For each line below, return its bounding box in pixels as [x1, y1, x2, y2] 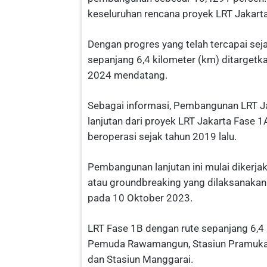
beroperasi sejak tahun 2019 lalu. [88, 131, 237, 143]
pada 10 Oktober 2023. [88, 192, 193, 204]
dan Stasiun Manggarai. [88, 253, 193, 266]
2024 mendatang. [88, 69, 167, 82]
